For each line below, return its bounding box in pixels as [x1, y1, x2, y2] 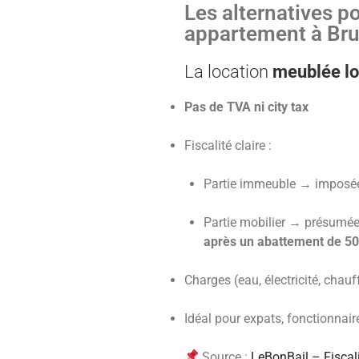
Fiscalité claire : [184, 137, 272, 153]
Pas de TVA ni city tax [184, 99, 309, 115]
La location [184, 62, 272, 83]
